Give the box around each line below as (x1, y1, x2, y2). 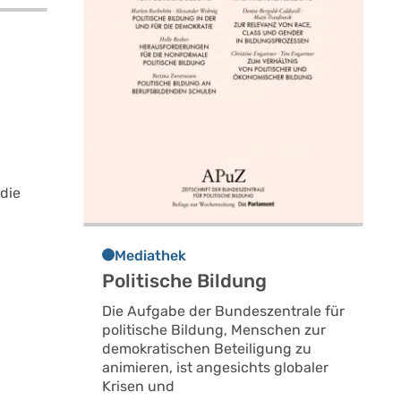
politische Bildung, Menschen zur (101, 321, 326, 339)
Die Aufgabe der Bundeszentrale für (101, 303, 345, 320)
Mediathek (114, 247, 186, 265)
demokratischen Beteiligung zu (101, 340, 311, 358)
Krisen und (101, 378, 175, 396)
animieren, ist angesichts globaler (101, 359, 328, 377)
